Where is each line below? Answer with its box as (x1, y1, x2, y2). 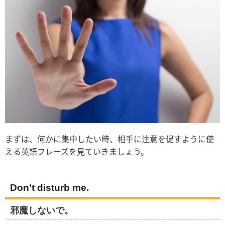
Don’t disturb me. (10, 182, 89, 193)
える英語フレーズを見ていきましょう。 (5, 147, 149, 156)
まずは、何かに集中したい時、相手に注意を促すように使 (5, 135, 214, 144)
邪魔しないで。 (10, 205, 73, 215)
